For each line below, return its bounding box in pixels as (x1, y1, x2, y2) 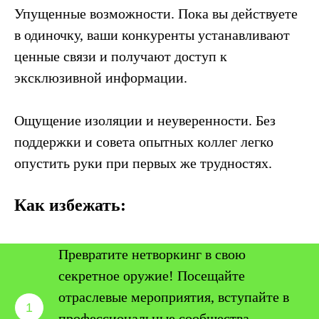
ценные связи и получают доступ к (14, 48, 227, 64)
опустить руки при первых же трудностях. (14, 155, 272, 171)
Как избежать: (14, 196, 126, 214)
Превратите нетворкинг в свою (58, 246, 246, 262)
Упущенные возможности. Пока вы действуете (14, 6, 298, 21)
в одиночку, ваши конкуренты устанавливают (14, 27, 290, 43)
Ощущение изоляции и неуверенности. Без (14, 113, 276, 128)
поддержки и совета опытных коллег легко (14, 134, 273, 150)
